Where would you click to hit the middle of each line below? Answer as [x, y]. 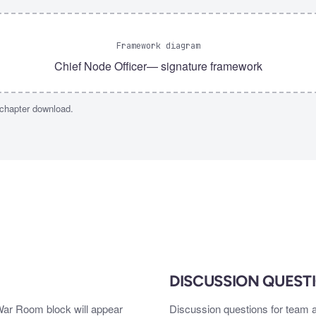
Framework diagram [158, 46]
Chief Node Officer [100, 66]
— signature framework [204, 66]
